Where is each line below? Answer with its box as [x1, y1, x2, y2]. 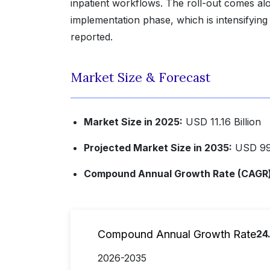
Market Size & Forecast [71, 69, 210, 86]
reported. [71, 31, 113, 43]
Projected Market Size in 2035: [84, 142, 232, 154]
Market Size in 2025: [84, 116, 183, 128]
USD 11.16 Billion [183, 116, 261, 128]
